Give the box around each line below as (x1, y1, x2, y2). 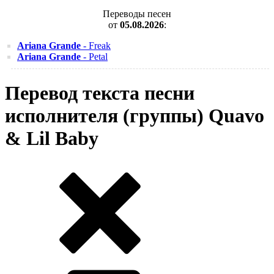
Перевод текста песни (5, 82, 194, 105)
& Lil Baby (5, 127, 98, 150)
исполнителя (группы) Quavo (5, 105, 264, 127)
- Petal (81, 51, 108, 62)
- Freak (81, 40, 111, 51)
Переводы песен (103, 9, 171, 19)
